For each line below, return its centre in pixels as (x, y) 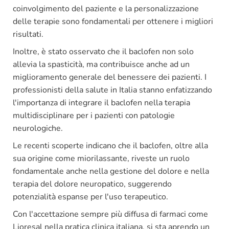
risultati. (28, 34)
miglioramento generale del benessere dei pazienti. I (110, 77)
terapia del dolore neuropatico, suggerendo (92, 184)
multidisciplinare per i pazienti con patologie (94, 115)
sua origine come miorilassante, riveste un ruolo (101, 158)
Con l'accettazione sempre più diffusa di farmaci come (110, 214)
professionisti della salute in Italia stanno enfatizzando (112, 90)
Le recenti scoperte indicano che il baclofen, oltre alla (110, 145)
